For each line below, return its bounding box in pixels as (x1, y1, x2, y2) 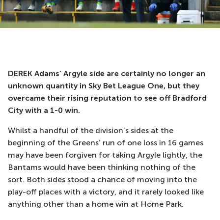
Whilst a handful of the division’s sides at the (8, 126, 173, 135)
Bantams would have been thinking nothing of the (8, 163, 195, 172)
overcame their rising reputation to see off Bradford (8, 93, 207, 103)
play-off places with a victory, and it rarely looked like (8, 187, 204, 196)
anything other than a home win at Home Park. (8, 199, 184, 209)
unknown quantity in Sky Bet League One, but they (8, 81, 199, 90)
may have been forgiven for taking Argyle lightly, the (8, 150, 202, 160)
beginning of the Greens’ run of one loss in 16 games (8, 138, 203, 147)
